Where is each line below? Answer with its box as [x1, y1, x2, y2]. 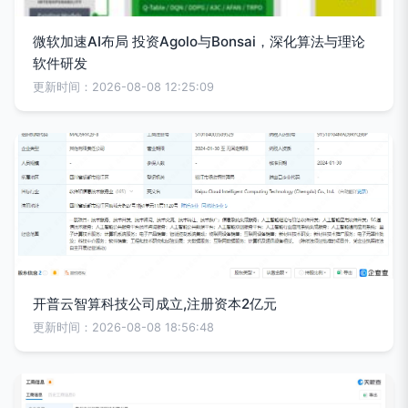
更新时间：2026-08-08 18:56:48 [33, 321, 214, 334]
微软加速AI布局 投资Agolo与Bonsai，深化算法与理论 [33, 33, 365, 50]
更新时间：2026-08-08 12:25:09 [33, 80, 214, 94]
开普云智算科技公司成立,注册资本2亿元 [33, 295, 277, 312]
